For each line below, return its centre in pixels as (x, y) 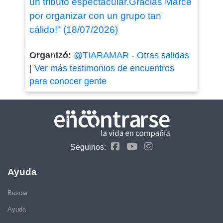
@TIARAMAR (101, 55)
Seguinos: (88, 147)
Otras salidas (163, 55)
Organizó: (51, 55)
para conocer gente (68, 81)
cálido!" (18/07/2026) (73, 30)
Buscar (18, 193)
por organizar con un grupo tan (95, 16)
